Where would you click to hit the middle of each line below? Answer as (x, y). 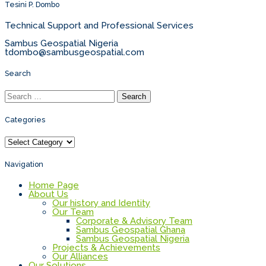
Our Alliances (80, 257)
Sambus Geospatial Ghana (131, 230)
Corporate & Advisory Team (134, 221)
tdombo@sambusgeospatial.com (75, 52)
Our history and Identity (101, 203)
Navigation (24, 164)
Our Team (73, 212)
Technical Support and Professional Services (99, 25)
